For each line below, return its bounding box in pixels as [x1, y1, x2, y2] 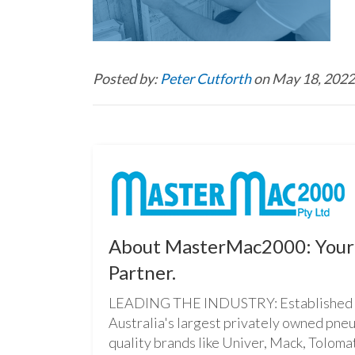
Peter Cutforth [160, 70, 254, 87]
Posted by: [93, 70, 160, 87]
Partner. [109, 261, 176, 284]
